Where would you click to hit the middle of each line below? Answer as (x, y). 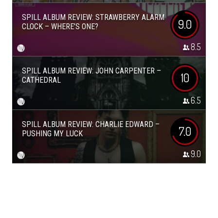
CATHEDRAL (41, 80)
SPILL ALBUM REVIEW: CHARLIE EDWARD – (91, 124)
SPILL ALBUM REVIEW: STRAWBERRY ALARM (93, 17)
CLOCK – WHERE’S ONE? (60, 27)
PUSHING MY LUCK (52, 134)
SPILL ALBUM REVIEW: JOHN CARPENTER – (91, 71)
